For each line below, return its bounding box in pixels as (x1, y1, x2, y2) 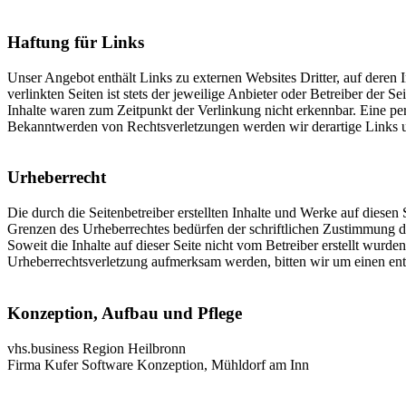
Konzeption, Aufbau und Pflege (7, 303, 242, 323)
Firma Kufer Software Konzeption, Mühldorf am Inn (7, 356, 309, 372)
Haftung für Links (7, 33, 144, 53)
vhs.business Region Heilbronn (7, 340, 186, 356)
